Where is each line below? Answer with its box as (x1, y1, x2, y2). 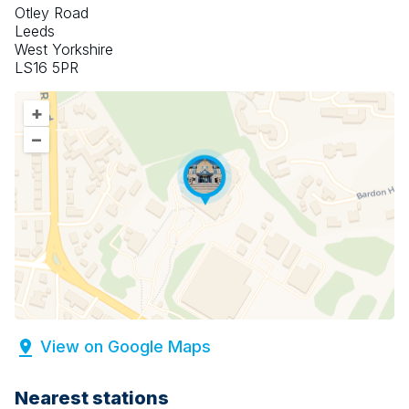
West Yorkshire (15, 40, 113, 59)
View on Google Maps (40, 337, 211, 357)
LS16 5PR (15, 58, 79, 78)
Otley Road (15, 4, 89, 23)
